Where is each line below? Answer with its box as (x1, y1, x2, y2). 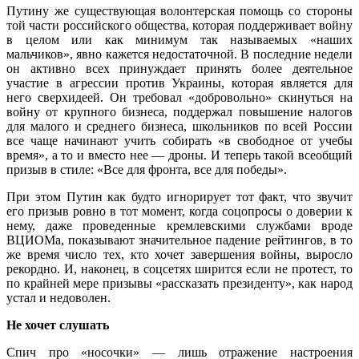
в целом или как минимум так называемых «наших (6, 32, 353, 46)
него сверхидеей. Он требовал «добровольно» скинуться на (6, 90, 353, 104)
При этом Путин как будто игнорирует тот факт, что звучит (6, 189, 353, 204)
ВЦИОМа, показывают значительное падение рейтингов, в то (6, 232, 353, 247)
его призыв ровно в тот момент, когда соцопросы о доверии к (6, 204, 353, 218)
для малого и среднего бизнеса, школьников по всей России (6, 119, 353, 133)
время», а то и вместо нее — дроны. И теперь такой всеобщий (6, 147, 353, 162)
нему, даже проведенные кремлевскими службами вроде (6, 218, 353, 232)
